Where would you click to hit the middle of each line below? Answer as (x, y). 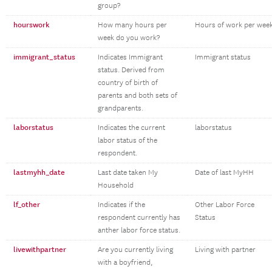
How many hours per (132, 25)
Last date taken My (128, 173)
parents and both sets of (138, 96)
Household (116, 185)
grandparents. (121, 108)
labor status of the (127, 141)
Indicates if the (121, 205)
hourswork (32, 25)
